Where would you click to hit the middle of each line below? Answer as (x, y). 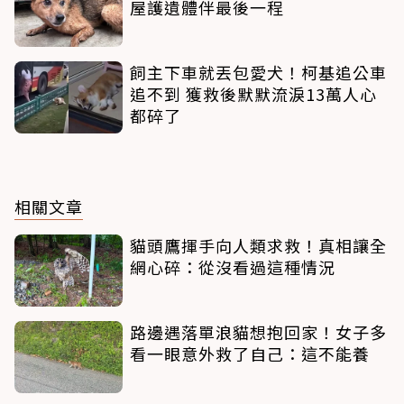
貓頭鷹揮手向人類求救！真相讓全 (258, 245)
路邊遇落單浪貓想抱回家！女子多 (258, 331)
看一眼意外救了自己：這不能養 (250, 353)
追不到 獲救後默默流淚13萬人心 (253, 93)
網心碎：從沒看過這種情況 (233, 266)
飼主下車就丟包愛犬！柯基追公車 (258, 72)
